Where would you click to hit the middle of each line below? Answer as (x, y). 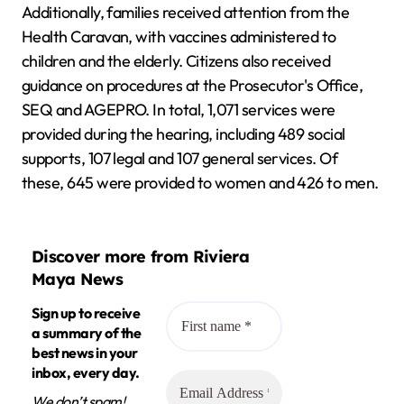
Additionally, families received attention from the (185, 12)
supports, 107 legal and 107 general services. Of (180, 158)
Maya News (78, 279)
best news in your (85, 353)
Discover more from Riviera (141, 256)
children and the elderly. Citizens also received (176, 61)
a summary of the (87, 333)
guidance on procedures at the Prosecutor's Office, (192, 85)
